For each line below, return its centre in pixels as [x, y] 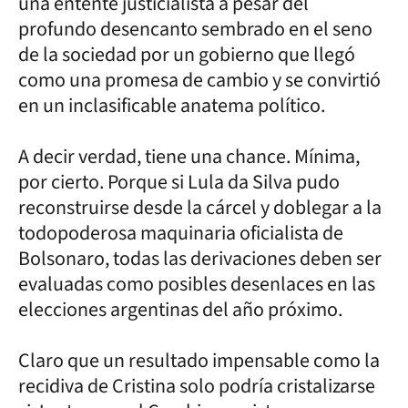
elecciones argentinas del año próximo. [182, 309]
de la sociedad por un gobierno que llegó [187, 54]
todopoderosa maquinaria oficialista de [181, 233]
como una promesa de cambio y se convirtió [199, 80]
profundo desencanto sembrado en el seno [195, 29]
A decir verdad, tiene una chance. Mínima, [189, 156]
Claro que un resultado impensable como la [199, 360]
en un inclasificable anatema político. [172, 105]
